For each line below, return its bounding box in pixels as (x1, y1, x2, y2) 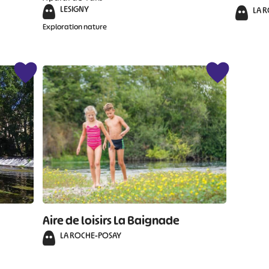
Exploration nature (43, 22, 107, 32)
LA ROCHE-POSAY (60, 229, 122, 241)
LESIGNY (60, 3, 89, 14)
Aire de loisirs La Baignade (43, 213, 180, 228)
